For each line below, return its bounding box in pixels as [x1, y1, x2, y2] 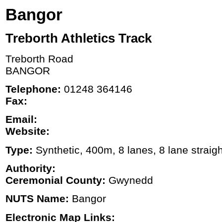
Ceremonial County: [5, 174, 106, 186]
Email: [5, 113, 37, 125]
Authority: [5, 162, 55, 174]
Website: [5, 125, 50, 137]
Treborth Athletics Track [5, 31, 152, 46]
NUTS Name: [5, 193, 69, 205]
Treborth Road [5, 53, 73, 64]
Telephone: [5, 83, 61, 95]
